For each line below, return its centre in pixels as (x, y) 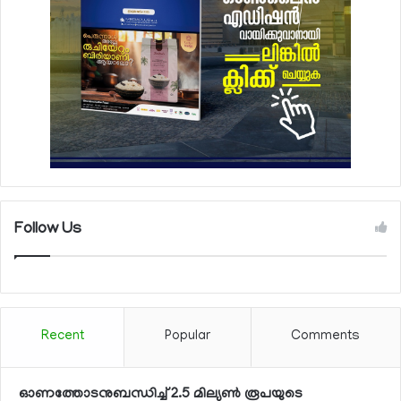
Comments (326, 336)
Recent (62, 336)
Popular (187, 336)
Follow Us (48, 230)
